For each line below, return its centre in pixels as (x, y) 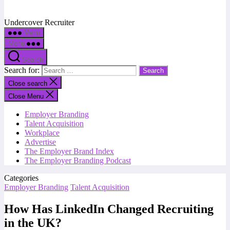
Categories (21, 178)
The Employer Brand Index (69, 151)
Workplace (42, 133)
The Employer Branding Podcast (78, 160)
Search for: (23, 70)
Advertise (40, 142)
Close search (29, 83)
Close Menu (26, 96)
